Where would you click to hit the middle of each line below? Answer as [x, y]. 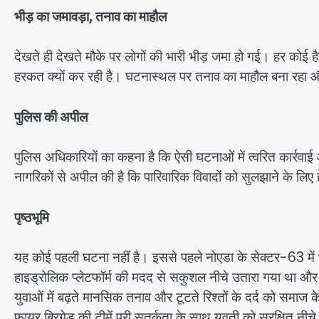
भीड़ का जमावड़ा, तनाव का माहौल [90, 16]
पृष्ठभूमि [32, 217]
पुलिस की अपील [51, 117]
